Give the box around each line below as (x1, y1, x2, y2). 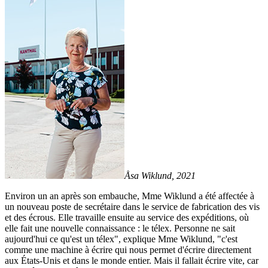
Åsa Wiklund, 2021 (124, 170, 196, 181)
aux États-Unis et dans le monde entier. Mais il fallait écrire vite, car (5, 255, 258, 266)
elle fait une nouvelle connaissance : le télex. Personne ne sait (5, 223, 235, 233)
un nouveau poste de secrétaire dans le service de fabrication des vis (5, 201, 260, 212)
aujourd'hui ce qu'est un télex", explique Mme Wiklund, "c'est (5, 233, 237, 244)
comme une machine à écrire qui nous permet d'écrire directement (5, 244, 251, 255)
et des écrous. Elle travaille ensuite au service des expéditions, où (5, 212, 249, 223)
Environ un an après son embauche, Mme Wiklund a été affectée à (5, 190, 254, 201)
